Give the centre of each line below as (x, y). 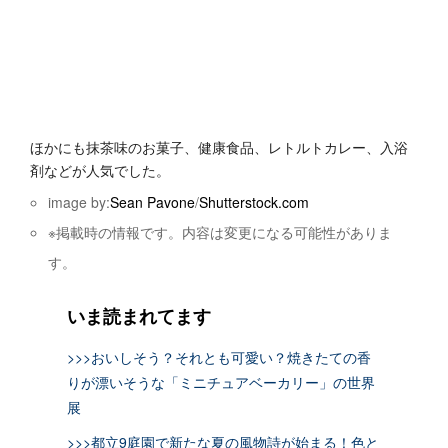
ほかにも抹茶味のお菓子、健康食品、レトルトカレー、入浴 (219, 146)
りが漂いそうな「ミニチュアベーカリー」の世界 (220, 381)
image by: (79, 201)
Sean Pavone (153, 201)
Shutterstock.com (254, 201)
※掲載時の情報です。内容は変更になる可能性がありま (220, 231)
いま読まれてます (138, 315)
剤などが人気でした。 (100, 169)
